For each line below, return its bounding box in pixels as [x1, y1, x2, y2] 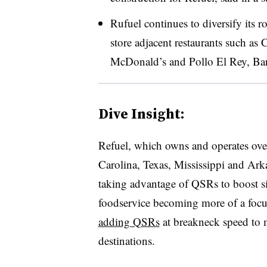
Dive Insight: [98, 103, 185, 123]
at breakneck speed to [159, 213, 263, 229]
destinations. [98, 232, 155, 248]
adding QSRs [98, 213, 160, 229]
